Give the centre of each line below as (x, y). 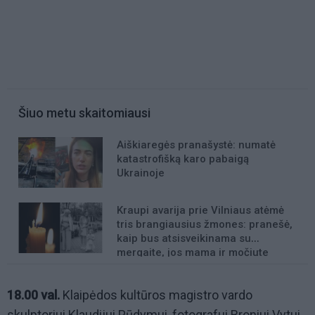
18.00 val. (33, 295)
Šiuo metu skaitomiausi (84, 113)
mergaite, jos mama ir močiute (193, 253)
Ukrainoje (141, 173)
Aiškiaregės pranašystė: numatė (196, 145)
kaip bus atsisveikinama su (184, 239)
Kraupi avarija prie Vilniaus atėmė (200, 211)
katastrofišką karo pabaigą (183, 159)
